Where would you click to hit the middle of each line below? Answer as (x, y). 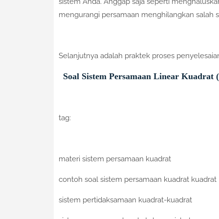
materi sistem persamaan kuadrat (115, 159)
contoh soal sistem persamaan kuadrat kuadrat (137, 180)
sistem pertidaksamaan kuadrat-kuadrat (125, 200)
